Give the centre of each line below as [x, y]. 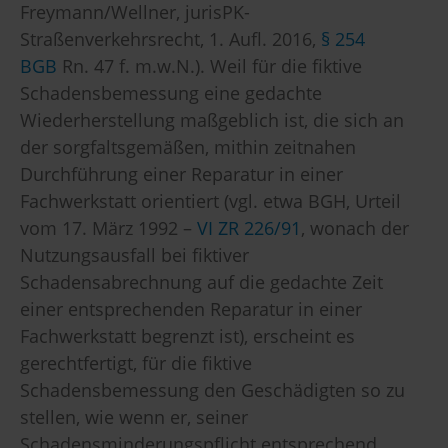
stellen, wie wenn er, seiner [134, 417]
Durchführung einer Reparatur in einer [181, 174]
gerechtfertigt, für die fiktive [136, 363]
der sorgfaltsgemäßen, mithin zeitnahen [188, 147]
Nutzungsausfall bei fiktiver [134, 255]
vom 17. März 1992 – [108, 228]
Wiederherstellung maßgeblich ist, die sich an [212, 120]
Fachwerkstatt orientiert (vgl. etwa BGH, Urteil [210, 201]
